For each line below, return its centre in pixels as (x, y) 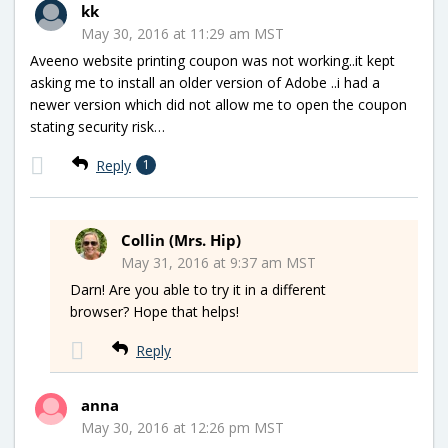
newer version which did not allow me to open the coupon (218, 104)
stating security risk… (97, 126)
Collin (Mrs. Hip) (181, 239)
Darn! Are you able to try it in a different (198, 289)
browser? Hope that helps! (154, 311)
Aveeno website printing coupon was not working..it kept (212, 60)
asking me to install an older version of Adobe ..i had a (205, 82)
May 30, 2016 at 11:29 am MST (182, 33)
